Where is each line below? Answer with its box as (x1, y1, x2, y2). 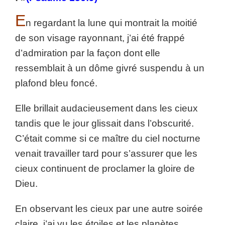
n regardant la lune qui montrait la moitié (26, 18, 197, 28)
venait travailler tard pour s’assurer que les (15, 148, 197, 159)
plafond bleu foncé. (15, 78, 97, 88)
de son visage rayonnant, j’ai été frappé (15, 33, 185, 43)
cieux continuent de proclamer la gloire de (15, 163, 195, 174)
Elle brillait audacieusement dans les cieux (15, 103, 198, 114)
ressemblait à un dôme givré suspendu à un (15, 63, 204, 73)
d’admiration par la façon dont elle (15, 48, 160, 58)
